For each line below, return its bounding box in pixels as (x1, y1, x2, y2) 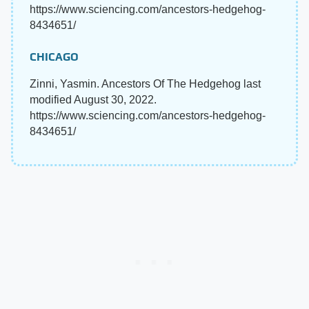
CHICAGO (30, 50, 79, 63)
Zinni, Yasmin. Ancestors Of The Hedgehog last (30, 77, 261, 90)
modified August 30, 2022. (30, 93, 157, 106)
